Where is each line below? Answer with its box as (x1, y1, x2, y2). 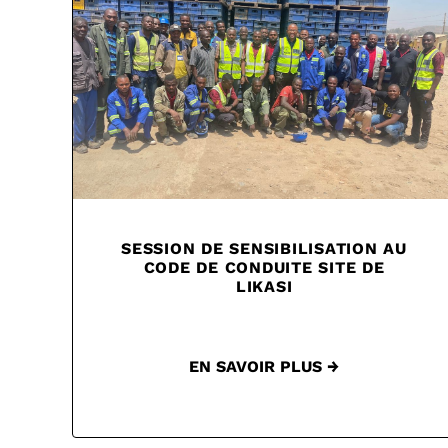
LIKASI (235, 277, 293, 297)
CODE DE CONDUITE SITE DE (143, 258, 385, 278)
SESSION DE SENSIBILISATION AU (121, 239, 407, 259)
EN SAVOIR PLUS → (189, 357, 339, 377)
